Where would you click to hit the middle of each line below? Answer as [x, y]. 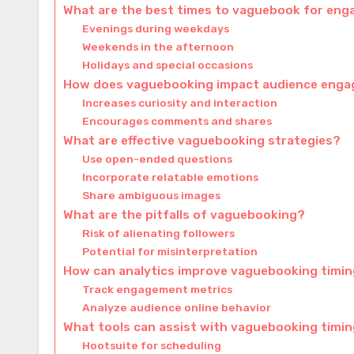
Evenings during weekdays [156, 28]
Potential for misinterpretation [170, 251]
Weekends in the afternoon [158, 46]
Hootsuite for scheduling [152, 345]
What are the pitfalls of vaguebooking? [184, 215]
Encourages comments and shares [177, 121]
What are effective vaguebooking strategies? [202, 140]
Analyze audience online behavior [177, 307]
